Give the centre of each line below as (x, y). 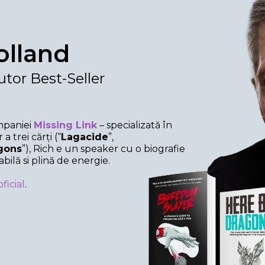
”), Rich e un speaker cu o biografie (104, 148)
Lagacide (85, 137)
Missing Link (65, 125)
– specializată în (135, 125)
